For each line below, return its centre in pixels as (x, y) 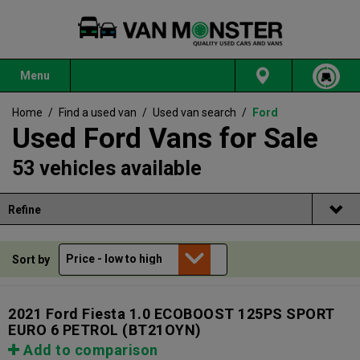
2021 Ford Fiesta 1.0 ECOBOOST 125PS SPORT (172, 314)
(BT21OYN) (160, 330)
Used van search (194, 113)
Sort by (32, 259)
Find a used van (98, 113)
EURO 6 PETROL (63, 330)
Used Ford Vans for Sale (165, 139)
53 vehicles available (107, 169)
